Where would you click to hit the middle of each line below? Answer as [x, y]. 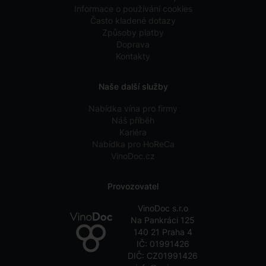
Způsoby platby [133, 33]
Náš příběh [133, 121]
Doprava [133, 45]
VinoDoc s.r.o [163, 208]
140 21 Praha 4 [163, 232]
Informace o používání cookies [133, 9]
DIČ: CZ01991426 [163, 256]
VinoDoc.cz [133, 156]
